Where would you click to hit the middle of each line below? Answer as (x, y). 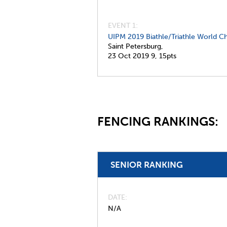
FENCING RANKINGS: (159, 121)
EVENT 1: (123, 26)
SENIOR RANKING (147, 165)
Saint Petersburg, (136, 46)
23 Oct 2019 (128, 56)
